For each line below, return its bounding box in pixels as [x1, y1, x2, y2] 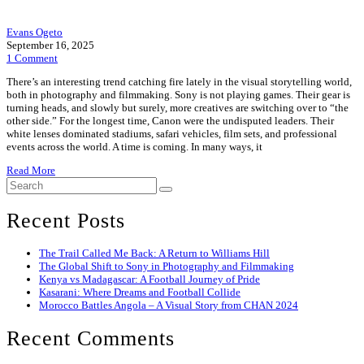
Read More [6, 164, 55, 177]
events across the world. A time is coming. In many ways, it [6, 141, 262, 154]
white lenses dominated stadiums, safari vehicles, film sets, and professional [6, 128, 337, 141]
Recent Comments [6, 326, 175, 350]
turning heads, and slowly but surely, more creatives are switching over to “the [6, 102, 349, 115]
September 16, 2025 [6, 39, 94, 52]
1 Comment [6, 52, 58, 65]
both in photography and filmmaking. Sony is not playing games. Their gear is [6, 89, 350, 102]
